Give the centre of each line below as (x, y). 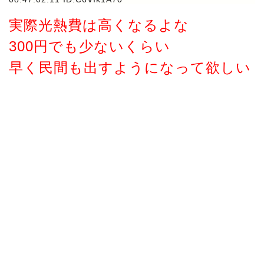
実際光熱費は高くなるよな (99, 25)
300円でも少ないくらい (90, 47)
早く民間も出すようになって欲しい (130, 68)
